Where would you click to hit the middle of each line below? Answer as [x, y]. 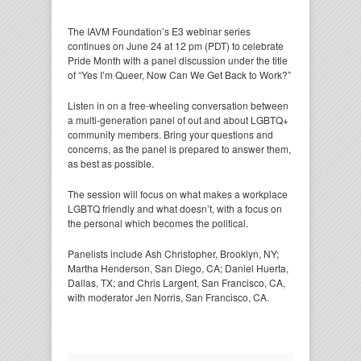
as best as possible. [111, 163]
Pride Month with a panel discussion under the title [178, 60]
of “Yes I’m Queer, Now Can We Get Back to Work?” [179, 75]
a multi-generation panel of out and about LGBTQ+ [178, 120]
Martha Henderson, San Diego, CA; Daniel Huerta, [178, 268]
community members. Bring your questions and [170, 134]
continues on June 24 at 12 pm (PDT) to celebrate [176, 46]
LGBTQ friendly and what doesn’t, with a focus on [175, 208]
